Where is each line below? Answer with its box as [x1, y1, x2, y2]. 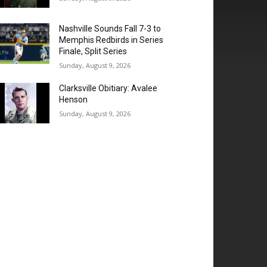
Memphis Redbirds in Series [59, 35, 164, 45]
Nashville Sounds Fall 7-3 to [59, 24, 162, 34]
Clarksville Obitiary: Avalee [59, 83, 158, 94]
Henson [59, 95, 88, 105]
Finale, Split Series [59, 46, 128, 57]
